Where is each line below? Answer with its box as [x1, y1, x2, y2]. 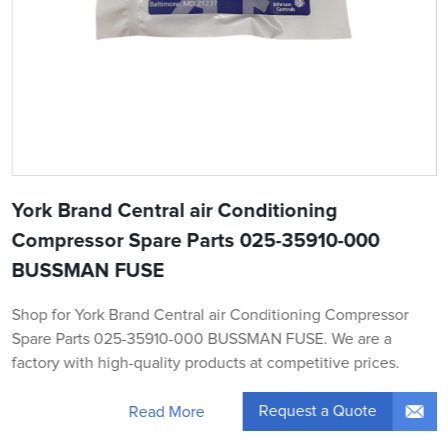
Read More [128, 403, 205, 420]
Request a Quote [258, 403, 377, 420]
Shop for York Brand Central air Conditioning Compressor [11, 307, 409, 324]
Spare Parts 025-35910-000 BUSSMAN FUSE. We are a [11, 331, 392, 348]
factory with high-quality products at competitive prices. [11, 355, 400, 372]
